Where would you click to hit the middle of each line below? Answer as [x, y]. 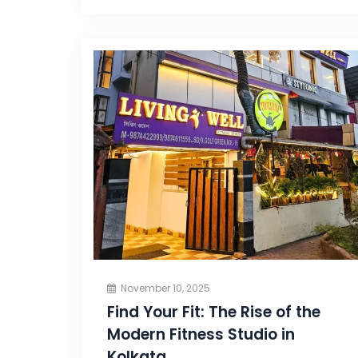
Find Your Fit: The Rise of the [214, 312]
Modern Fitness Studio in [201, 334]
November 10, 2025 [165, 288]
